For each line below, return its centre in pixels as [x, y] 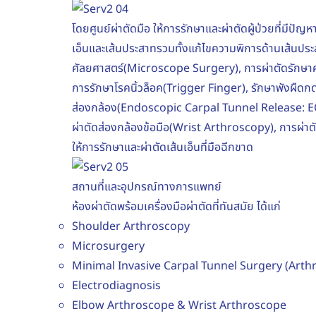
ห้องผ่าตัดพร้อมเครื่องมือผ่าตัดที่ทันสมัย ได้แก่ [176, 206]
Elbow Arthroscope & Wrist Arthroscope [179, 305]
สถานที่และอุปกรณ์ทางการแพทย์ [147, 187]
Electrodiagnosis [116, 285]
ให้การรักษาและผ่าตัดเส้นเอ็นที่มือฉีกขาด [163, 147]
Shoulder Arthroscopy [131, 226]
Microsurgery [108, 246]
